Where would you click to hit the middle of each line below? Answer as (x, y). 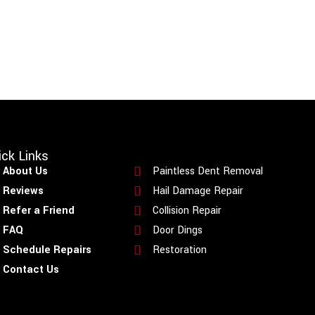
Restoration (180, 250)
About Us (25, 172)
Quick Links (166, 156)
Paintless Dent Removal (208, 172)
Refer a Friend (38, 211)
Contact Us (31, 270)
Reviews (23, 191)
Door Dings (178, 231)
